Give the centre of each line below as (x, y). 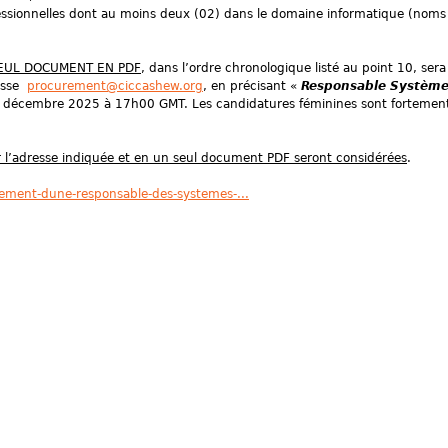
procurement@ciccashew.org (115, 86)
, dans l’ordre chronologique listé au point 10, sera (293, 68)
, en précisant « (250, 86)
